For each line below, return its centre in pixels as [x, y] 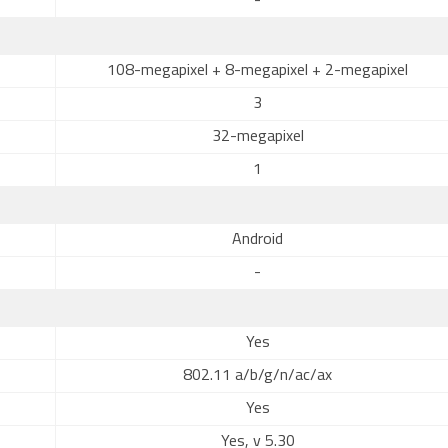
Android [257, 240]
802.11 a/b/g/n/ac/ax [257, 376]
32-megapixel [257, 137]
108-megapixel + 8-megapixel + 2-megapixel [257, 71]
